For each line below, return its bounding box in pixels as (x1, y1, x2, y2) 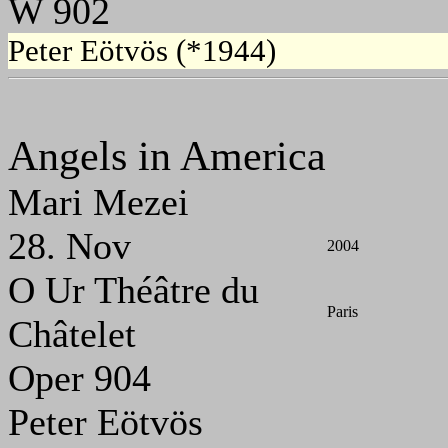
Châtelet (8, 313, 136, 356)
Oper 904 (8, 357, 151, 400)
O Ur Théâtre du (8, 269, 259, 312)
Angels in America (8, 132, 326, 180)
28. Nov (8, 225, 131, 268)
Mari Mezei (8, 181, 189, 224)
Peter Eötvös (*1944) (8, 33, 276, 69)
